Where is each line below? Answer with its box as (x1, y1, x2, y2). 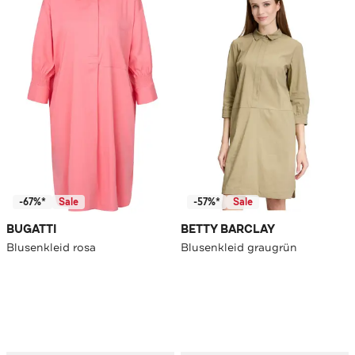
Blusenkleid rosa (6, 240, 96, 255)
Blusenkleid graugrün (181, 240, 297, 255)
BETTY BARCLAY (181, 222, 275, 238)
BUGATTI (6, 222, 57, 238)
